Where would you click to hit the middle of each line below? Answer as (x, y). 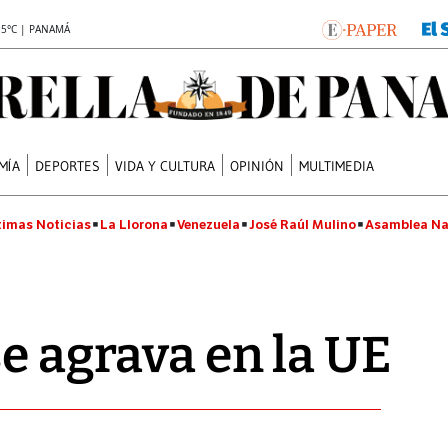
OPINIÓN (257, 165)
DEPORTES (68, 165)
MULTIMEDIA (337, 165)
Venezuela (208, 224)
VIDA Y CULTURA (165, 165)
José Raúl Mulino (302, 224)
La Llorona (134, 224)
